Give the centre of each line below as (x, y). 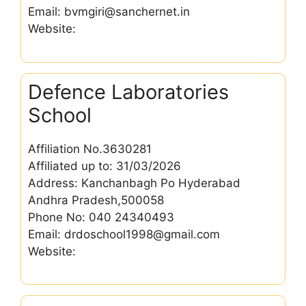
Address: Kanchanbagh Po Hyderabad (134, 183)
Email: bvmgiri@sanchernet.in (109, 12)
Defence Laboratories (128, 92)
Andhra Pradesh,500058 (96, 200)
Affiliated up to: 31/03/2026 (105, 166)
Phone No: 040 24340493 (101, 217)
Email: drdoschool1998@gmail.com (124, 234)
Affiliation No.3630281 (90, 149)
